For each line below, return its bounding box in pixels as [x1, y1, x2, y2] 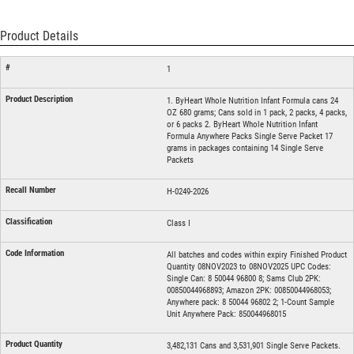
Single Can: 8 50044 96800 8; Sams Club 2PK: [166, 273, 321, 284]
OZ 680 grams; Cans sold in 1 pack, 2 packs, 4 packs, [166, 107, 347, 119]
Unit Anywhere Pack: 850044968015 [166, 309, 286, 320]
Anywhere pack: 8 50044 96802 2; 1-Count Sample [166, 297, 334, 308]
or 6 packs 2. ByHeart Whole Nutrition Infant [166, 119, 318, 130]
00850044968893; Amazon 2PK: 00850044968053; [166, 285, 331, 296]
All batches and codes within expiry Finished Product [166, 250, 347, 261]
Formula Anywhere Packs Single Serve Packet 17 [166, 131, 333, 142]
